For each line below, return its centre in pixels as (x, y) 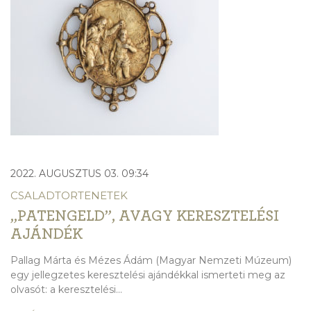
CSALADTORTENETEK (69, 196)
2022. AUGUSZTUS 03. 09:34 (79, 174)
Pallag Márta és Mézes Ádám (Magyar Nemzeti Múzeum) (151, 261)
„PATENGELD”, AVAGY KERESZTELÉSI (145, 216)
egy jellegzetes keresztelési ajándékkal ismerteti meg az (148, 275)
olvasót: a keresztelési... (66, 290)
